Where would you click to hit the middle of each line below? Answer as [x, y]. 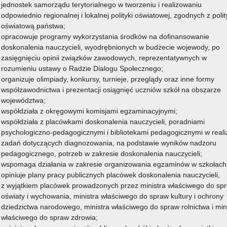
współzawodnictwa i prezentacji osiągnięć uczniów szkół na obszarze [111, 90]
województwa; [23, 100]
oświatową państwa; [33, 26]
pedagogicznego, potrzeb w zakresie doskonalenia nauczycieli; [102, 154]
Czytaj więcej [186, 27]
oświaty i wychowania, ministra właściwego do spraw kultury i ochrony [112, 196]
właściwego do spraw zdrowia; [49, 217]
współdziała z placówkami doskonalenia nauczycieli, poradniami [103, 122]
